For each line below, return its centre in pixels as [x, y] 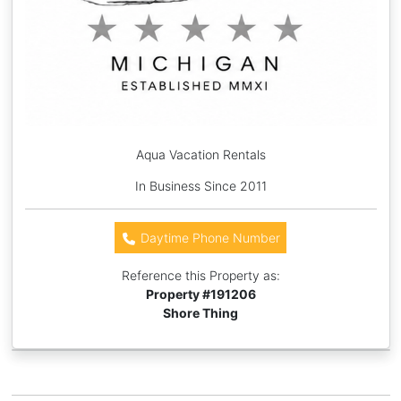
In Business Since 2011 [200, 185]
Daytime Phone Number [208, 237]
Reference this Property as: [200, 275]
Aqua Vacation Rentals [200, 154]
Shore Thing [200, 312]
